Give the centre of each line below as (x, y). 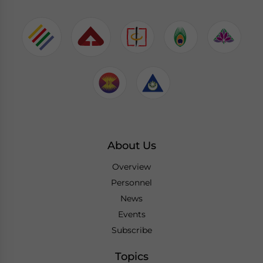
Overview (131, 166)
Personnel (131, 182)
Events (131, 214)
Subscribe (131, 230)
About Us (131, 145)
